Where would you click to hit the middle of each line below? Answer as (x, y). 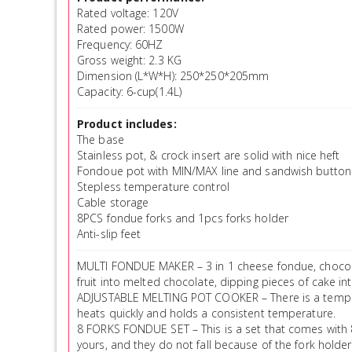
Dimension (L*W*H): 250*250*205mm (173, 75)
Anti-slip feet (109, 233)
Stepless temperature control (153, 186)
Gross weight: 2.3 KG (129, 60)
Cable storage (113, 202)
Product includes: (127, 123)
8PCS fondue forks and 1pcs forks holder (183, 218)
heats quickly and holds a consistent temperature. (206, 313)
